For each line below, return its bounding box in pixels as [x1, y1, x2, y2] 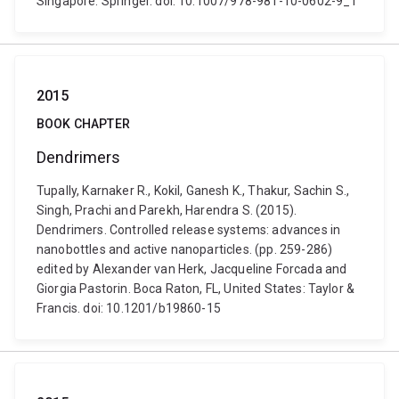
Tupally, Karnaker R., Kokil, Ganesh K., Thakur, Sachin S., [37, 183, 350, 198]
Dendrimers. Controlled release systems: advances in [37, 223, 341, 237]
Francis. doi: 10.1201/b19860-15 [37, 301, 221, 315]
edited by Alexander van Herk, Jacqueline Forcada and [37, 262, 347, 276]
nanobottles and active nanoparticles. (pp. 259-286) [37, 242, 333, 256]
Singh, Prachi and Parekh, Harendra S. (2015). [37, 203, 297, 217]
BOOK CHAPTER [37, 117, 130, 131]
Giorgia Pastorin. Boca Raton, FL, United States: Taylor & [37, 281, 355, 296]
